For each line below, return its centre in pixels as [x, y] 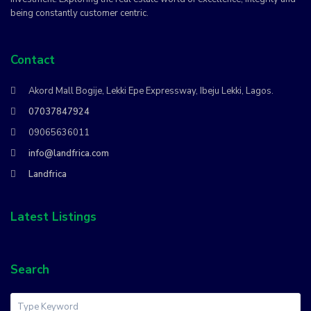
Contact [33, 60]
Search [30, 270]
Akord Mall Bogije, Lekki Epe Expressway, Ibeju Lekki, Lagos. [151, 91]
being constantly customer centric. [80, 14]
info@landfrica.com [69, 154]
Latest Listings [54, 217]
